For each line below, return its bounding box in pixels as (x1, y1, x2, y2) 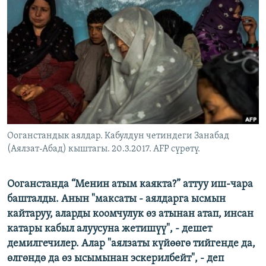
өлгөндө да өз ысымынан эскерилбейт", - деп (7, 253, 224, 265)
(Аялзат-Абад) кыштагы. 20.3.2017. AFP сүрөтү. (7, 144, 200, 154)
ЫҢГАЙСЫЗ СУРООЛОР (21, 49, 99, 58)
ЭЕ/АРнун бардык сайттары (20, 85, 146, 97)
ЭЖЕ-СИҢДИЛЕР (21, 7, 78, 15)
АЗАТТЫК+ (21, 28, 56, 37)
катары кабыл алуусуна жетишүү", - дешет (7, 223, 212, 235)
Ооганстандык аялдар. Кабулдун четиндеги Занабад (7, 131, 229, 141)
